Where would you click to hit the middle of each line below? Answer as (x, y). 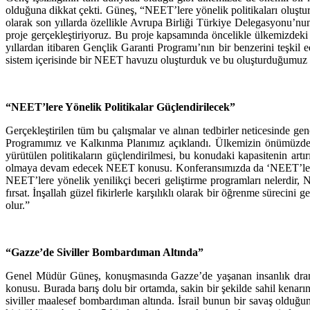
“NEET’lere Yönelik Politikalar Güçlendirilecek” (120, 107)
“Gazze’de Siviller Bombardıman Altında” (104, 253)
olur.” (18, 206)
